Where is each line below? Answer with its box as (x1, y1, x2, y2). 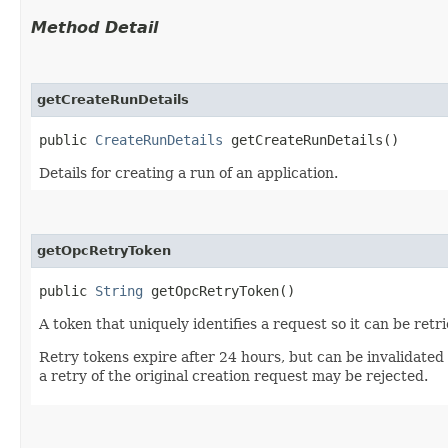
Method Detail (31, 17, 158, 37)
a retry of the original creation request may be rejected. (39, 367, 428, 384)
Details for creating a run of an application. (39, 164, 338, 181)
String (95, 282, 143, 299)
